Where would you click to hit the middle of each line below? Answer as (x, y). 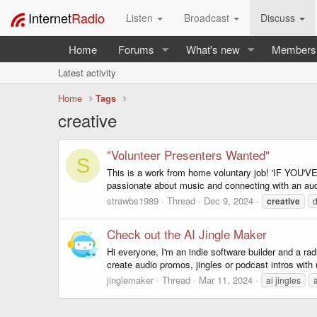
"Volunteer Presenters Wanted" (188, 155)
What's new (213, 49)
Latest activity (87, 73)
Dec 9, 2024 (229, 200)
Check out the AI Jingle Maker (187, 234)
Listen (141, 18)
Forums (136, 49)
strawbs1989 (133, 200)
